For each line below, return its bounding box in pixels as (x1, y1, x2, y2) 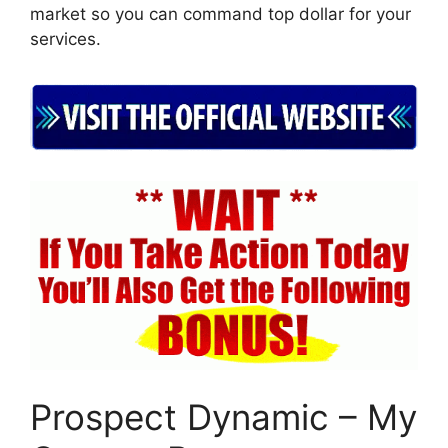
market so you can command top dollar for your (30, 3, 411, 24)
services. (30, 28, 101, 49)
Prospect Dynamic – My (30, 395, 417, 438)
